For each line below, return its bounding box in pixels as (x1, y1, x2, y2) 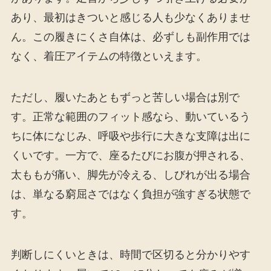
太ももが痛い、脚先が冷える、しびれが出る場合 (10, 169, 250, 181)
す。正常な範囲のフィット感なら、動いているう (10, 111, 250, 123)
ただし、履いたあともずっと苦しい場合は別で (10, 91, 240, 104)
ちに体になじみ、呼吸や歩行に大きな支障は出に (10, 130, 250, 143)
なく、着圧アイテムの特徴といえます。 (10, 50, 207, 63)
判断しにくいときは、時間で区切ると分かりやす (10, 248, 250, 261)
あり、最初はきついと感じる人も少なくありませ (10, 11, 250, 24)
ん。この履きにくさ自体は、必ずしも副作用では (10, 31, 250, 44)
